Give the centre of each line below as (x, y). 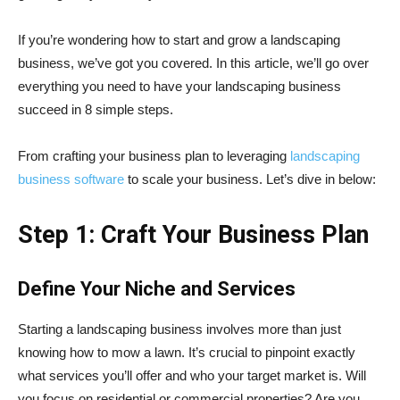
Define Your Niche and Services (157, 288)
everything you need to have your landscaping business (179, 86)
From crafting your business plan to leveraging (152, 155)
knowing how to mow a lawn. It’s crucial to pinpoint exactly (187, 352)
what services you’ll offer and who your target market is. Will (192, 375)
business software (73, 179)
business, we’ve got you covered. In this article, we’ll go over (193, 62)
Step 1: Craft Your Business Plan (193, 234)
